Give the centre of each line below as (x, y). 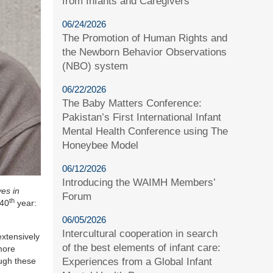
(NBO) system (95, 66)
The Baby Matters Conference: (132, 103)
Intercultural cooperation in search (140, 233)
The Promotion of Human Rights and (145, 38)
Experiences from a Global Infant (137, 261)
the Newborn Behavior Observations (145, 52)
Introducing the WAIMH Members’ (139, 182)
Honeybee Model (101, 145)
